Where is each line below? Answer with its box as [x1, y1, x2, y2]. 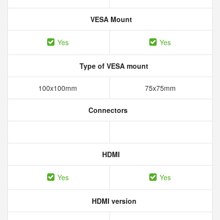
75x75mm [144, 83, 178, 93]
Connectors [86, 105, 128, 115]
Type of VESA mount [78, 61, 148, 71]
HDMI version [89, 196, 137, 206]
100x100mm [38, 83, 79, 93]
